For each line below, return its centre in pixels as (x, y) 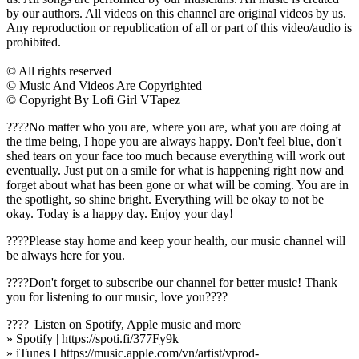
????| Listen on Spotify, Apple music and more (125, 324)
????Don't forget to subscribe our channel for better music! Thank (172, 282)
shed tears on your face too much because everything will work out (175, 155)
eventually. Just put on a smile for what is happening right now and (175, 170)
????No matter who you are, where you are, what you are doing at (173, 127)
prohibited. (34, 42)
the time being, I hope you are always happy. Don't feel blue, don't (174, 141)
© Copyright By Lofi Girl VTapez (93, 99)
